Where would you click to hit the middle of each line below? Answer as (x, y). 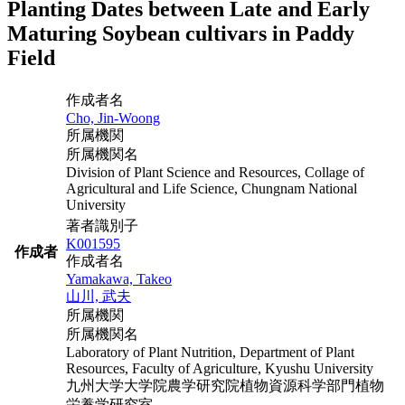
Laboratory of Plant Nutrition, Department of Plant (210, 352)
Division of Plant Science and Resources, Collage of (215, 172)
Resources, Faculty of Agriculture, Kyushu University (220, 368)
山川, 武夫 (99, 296)
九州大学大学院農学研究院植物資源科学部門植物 (225, 385)
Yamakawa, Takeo (119, 278)
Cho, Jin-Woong (113, 118)
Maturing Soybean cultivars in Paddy (181, 33)
